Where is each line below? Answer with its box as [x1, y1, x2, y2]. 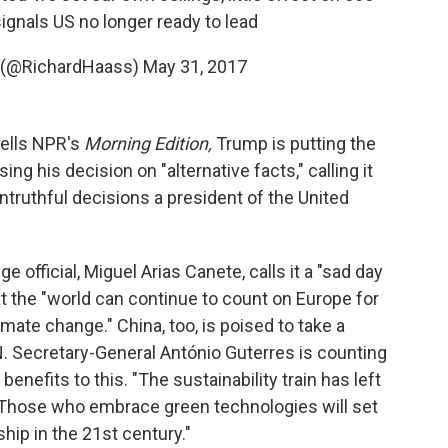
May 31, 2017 [142, 55, 247, 77]
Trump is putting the [212, 132, 376, 154]
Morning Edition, [84, 132, 212, 154]
